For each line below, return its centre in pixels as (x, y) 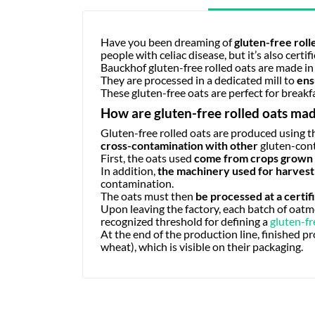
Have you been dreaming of (167, 41)
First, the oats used (147, 157)
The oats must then (148, 195)
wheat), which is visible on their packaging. (202, 246)
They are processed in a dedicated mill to (199, 79)
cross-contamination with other (179, 145)
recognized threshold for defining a (185, 221)
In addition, (129, 170)
